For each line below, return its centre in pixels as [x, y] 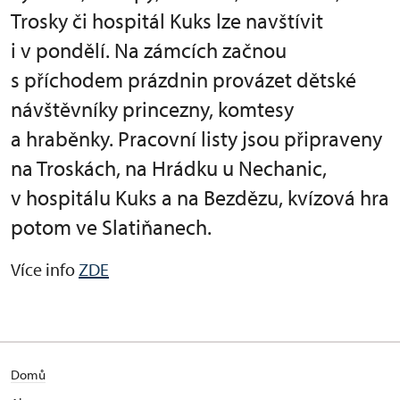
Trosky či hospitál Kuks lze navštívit [167, 21]
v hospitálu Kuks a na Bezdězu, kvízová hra [200, 198]
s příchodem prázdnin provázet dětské [183, 80]
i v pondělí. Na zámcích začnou [149, 50]
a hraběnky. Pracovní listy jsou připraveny [196, 139]
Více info [45, 270]
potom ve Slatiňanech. [111, 227]
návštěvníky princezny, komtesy [152, 109]
